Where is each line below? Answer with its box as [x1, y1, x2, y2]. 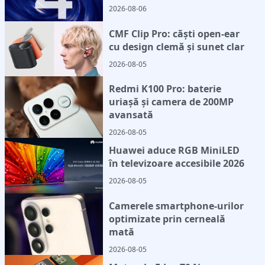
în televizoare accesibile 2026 [109, 157, 245, 170]
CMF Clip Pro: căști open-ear [109, 27, 240, 40]
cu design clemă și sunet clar [109, 40, 245, 53]
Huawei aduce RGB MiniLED [109, 144, 240, 157]
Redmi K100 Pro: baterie [109, 82, 222, 96]
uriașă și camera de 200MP [109, 95, 234, 109]
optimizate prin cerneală [109, 212, 226, 225]
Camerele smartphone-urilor [109, 199, 244, 212]
